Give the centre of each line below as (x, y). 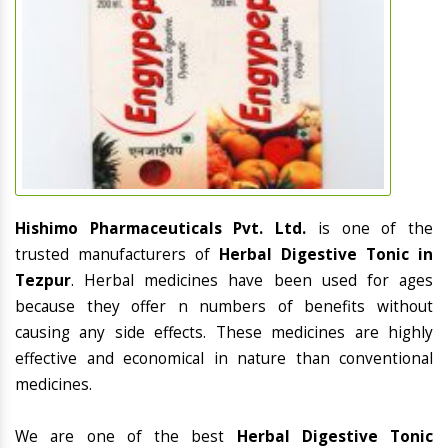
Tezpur (43, 281)
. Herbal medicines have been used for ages (252, 281)
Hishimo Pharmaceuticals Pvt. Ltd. (166, 229)
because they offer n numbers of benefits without (224, 307)
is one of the (375, 229)
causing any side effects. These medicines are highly (224, 333)
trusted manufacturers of (117, 255)
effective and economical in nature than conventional (224, 359)
